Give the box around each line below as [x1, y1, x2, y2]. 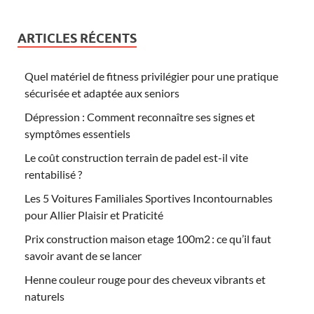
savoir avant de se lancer [25, 249, 142, 263]
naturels [25, 289, 64, 303]
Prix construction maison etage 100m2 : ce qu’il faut [25, 232, 271, 246]
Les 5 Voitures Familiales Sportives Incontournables [25, 191, 273, 205]
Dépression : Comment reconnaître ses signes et [25, 110, 255, 124]
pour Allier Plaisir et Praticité [25, 208, 163, 222]
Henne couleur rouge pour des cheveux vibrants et [25, 273, 266, 287]
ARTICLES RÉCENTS [18, 31, 137, 46]
